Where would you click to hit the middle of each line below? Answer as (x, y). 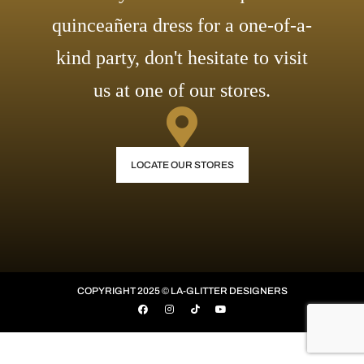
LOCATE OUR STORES (182, 165)
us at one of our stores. (182, 90)
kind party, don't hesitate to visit (182, 58)
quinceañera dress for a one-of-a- (182, 25)
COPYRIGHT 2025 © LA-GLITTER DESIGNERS (182, 291)
